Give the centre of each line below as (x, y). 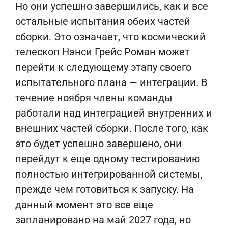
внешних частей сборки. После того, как (112, 128)
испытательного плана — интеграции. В (111, 82)
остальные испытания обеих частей (103, 21)
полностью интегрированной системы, (109, 174)
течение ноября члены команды (94, 98)
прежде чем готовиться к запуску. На (105, 189)
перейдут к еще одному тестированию (108, 159)
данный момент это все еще (84, 205)
